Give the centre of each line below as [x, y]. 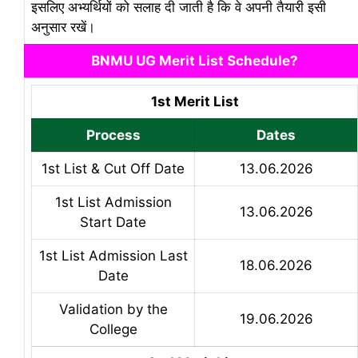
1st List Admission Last [113, 255]
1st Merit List [195, 101]
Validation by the [113, 309]
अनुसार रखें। [63, 27]
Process [113, 135]
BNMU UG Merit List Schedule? [195, 60]
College [113, 329]
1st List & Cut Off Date [113, 168]
